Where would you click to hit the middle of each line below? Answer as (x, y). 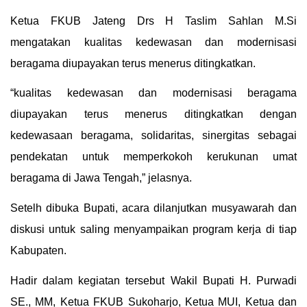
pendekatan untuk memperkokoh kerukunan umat (153, 157)
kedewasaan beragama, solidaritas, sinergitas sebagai (153, 136)
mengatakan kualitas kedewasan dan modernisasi (153, 42)
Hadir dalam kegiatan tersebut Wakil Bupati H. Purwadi (153, 280)
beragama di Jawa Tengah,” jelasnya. (101, 178)
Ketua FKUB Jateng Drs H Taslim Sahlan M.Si (153, 21)
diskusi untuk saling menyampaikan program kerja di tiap (153, 230)
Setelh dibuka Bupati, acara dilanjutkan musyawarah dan (153, 208)
